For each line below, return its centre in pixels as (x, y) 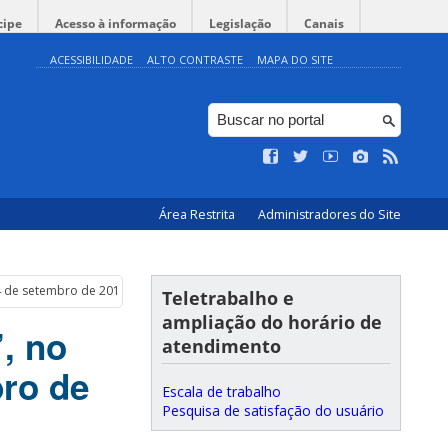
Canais (324, 23)
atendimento (221, 346)
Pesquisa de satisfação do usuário (273, 410)
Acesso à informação (115, 23)
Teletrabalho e (228, 298)
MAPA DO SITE (295, 59)
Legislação (240, 23)
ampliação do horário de (272, 322)
